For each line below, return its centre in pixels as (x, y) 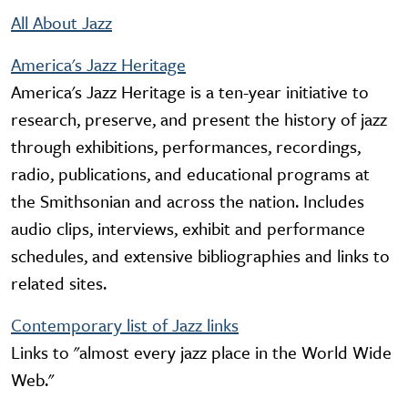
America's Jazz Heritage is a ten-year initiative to (190, 92)
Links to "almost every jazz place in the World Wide (201, 352)
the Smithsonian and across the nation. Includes (188, 201)
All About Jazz (61, 23)
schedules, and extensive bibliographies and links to (200, 256)
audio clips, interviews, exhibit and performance (188, 229)
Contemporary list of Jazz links (125, 325)
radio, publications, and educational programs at (190, 174)
